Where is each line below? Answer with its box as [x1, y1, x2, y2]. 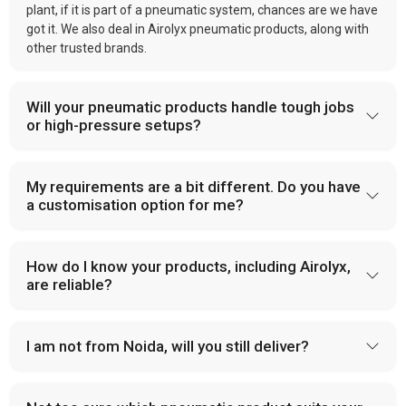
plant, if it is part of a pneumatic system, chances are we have [26, 3, 378, 17]
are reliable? [26, 275, 112, 294]
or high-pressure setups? [26, 116, 201, 134]
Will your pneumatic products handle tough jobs [26, 98, 354, 116]
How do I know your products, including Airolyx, [26, 257, 351, 275]
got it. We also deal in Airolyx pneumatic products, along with [26, 22, 369, 36]
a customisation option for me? [26, 196, 244, 214]
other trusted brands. [26, 41, 147, 55]
